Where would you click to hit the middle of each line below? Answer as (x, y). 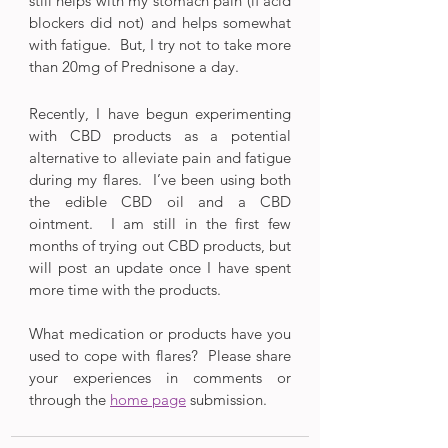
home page (148, 399)
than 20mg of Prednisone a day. (134, 66)
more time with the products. (125, 289)
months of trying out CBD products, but (160, 245)
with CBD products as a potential (160, 135)
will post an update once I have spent (160, 267)
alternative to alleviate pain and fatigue (160, 157)
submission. (226, 399)
